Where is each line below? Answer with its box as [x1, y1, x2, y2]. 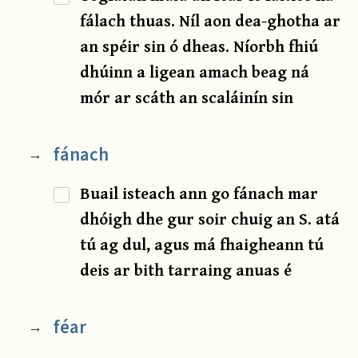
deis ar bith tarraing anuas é [80, 257, 292, 283]
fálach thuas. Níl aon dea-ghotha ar [80, 8, 341, 34]
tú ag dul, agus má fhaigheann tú [80, 232, 324, 257]
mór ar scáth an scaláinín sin [80, 85, 294, 110]
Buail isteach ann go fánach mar [80, 181, 319, 206]
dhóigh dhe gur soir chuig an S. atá [80, 206, 340, 232]
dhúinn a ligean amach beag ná [80, 59, 310, 85]
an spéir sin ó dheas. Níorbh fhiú [80, 34, 319, 59]
